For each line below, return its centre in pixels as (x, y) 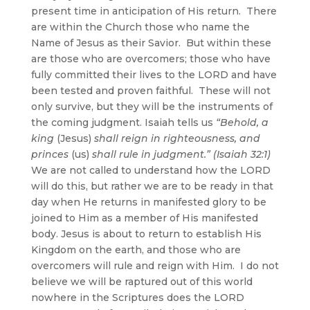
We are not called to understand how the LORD (151, 170)
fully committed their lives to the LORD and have (154, 74)
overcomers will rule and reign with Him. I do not (155, 265)
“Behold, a (242, 122)
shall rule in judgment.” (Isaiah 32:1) (180, 154)
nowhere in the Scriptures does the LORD (137, 297)
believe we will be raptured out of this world (142, 281)
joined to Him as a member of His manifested (144, 218)
